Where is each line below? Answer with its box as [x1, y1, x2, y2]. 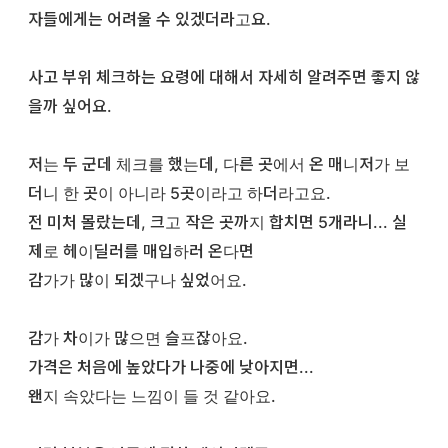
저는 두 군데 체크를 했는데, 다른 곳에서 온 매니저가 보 [28, 154, 410, 175]
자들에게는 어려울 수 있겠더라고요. [28, 9, 271, 30]
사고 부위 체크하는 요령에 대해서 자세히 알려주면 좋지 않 [28, 67, 420, 88]
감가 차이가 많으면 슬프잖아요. [28, 328, 248, 349]
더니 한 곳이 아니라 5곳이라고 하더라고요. [28, 183, 331, 204]
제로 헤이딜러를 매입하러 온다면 [28, 241, 258, 262]
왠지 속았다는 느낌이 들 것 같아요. [28, 386, 276, 407]
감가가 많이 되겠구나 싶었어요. [28, 270, 247, 291]
